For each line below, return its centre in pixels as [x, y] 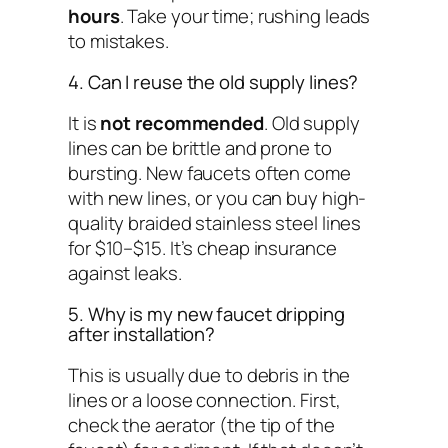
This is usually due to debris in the [209, 374]
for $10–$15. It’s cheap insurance [202, 247]
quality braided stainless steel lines [215, 222]
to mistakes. [118, 40]
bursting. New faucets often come [209, 172]
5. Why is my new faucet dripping [206, 314]
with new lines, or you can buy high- [217, 197]
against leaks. [125, 272]
